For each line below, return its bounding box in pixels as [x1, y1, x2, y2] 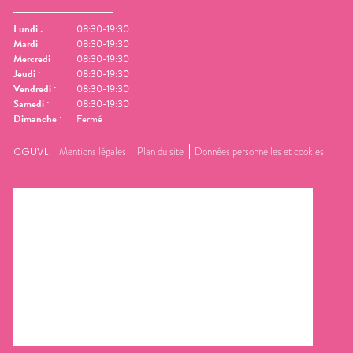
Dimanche [13, 110, 57, 127]
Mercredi [13, 50, 50, 67]
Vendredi [13, 80, 51, 97]
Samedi [13, 95, 44, 112]
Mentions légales [59, 143, 126, 159]
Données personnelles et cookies [195, 143, 324, 159]
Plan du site [137, 143, 184, 159]
